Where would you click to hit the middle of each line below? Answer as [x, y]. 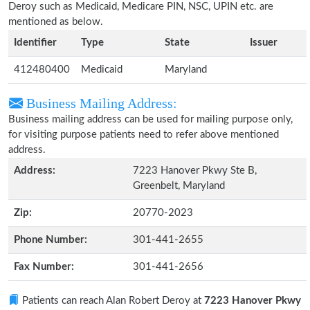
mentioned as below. [56, 22]
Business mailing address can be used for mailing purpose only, [151, 119]
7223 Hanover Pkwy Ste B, [195, 171]
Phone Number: [51, 240]
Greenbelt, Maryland [179, 186]
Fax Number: [44, 267]
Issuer [264, 43]
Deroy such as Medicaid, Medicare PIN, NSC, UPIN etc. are [141, 7]
